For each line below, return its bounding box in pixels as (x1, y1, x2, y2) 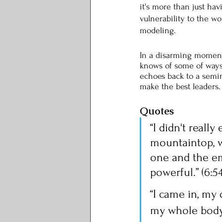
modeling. (140, 26, 178, 35)
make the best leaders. (140, 82, 221, 91)
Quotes (140, 105, 174, 117)
